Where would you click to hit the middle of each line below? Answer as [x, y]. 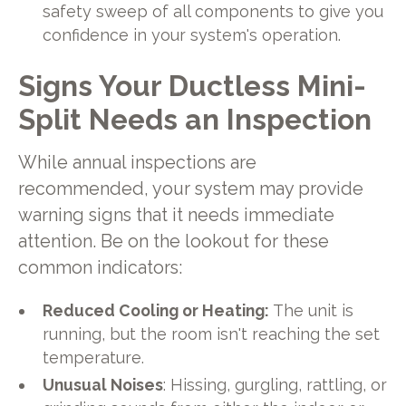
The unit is [314, 310]
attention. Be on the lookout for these [173, 242]
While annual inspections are [137, 163]
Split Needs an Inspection [194, 119]
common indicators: [100, 268]
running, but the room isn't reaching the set [212, 333]
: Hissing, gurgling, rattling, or [275, 384]
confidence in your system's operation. [192, 34]
